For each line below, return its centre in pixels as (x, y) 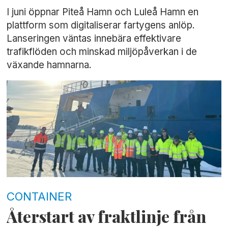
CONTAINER (39, 196)
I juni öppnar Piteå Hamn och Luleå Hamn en (103, 12)
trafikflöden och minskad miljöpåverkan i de (102, 51)
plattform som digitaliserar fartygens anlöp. (101, 25)
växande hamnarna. (49, 65)
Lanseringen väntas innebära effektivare (94, 38)
